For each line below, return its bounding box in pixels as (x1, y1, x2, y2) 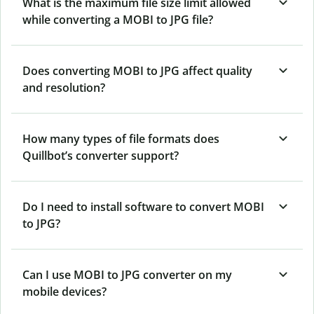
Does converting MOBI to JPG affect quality (22, 63, 252, 79)
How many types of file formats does (22, 131, 219, 147)
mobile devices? (22, 284, 107, 300)
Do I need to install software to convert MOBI (22, 199, 264, 215)
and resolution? (22, 80, 105, 96)
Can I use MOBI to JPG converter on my (22, 267, 232, 283)
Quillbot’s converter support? (22, 148, 179, 164)
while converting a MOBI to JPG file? (22, 12, 213, 28)
